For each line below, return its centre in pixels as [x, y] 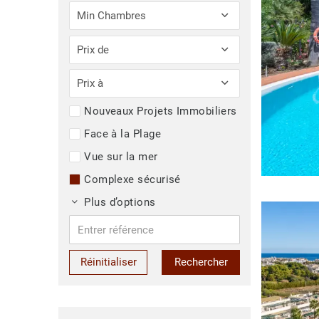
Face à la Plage [122, 134]
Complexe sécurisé [132, 179]
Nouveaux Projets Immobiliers [161, 111]
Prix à [90, 84]
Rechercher [201, 262]
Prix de [93, 49]
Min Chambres [112, 16]
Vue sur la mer [121, 156]
